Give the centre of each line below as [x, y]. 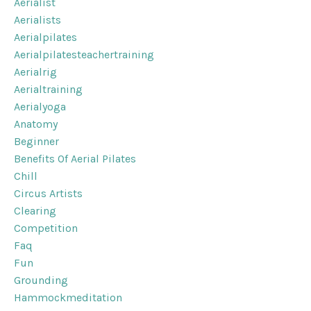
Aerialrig [35, 72]
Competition [46, 228]
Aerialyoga [40, 107]
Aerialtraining [48, 90]
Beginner [36, 142]
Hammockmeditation [68, 298]
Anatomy [36, 124]
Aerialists [37, 20]
